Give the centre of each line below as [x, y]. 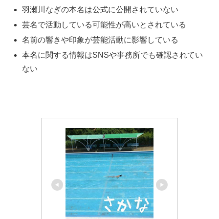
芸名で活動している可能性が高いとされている [104, 24]
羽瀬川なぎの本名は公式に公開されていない [100, 9]
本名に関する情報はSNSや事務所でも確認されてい [113, 55]
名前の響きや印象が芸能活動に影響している [100, 40]
